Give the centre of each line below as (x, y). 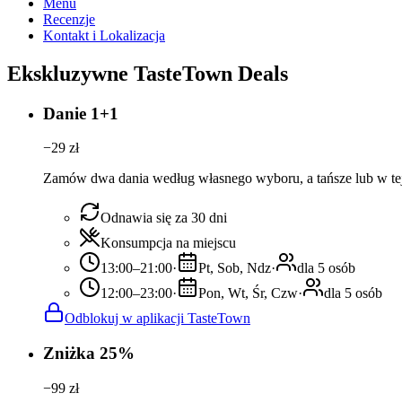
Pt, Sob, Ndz (235, 268)
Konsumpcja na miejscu (168, 243)
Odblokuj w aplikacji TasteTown (157, 319)
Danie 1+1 (81, 113)
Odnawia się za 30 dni (164, 218)
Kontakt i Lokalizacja (104, 35)
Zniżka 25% (89, 354)
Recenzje (69, 19)
